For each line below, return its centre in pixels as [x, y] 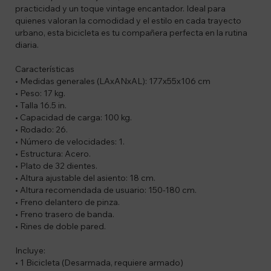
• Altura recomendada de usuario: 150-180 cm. [106, 190]
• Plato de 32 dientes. [56, 166]
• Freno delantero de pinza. [67, 202]
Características [45, 69]
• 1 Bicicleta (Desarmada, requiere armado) [99, 263]
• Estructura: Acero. [53, 154]
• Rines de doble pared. [60, 227]
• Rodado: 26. [41, 130]
